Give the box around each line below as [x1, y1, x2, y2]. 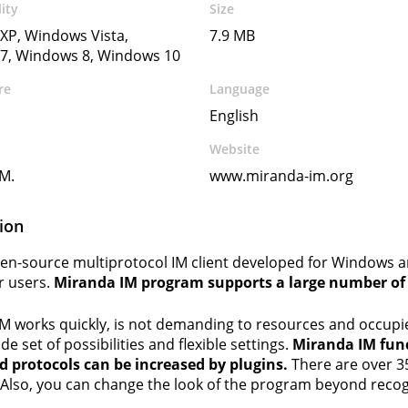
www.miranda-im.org [209, 166, 354, 186]
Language [209, 80, 270, 97]
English [209, 106, 260, 126]
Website [209, 140, 260, 158]
